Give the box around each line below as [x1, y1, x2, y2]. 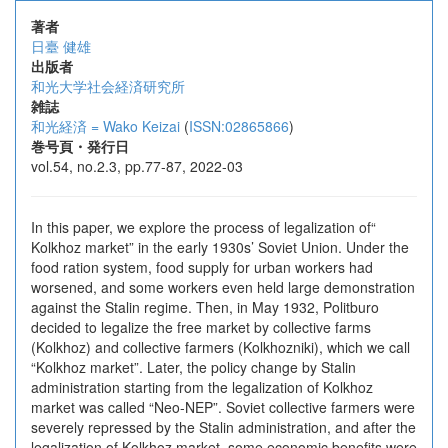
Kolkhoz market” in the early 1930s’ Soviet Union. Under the [31, 237, 409, 257]
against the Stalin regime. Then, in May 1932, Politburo [31, 297, 379, 317]
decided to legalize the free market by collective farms [31, 317, 371, 337]
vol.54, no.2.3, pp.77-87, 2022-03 [31, 156, 243, 176]
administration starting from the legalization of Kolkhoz [31, 377, 373, 397]
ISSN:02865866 [189, 116, 289, 136]
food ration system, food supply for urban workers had [31, 257, 373, 277]
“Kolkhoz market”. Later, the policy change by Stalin [31, 357, 356, 377]
